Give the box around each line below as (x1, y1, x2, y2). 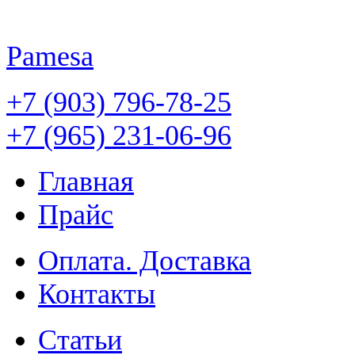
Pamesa (6, 40, 94, 72)
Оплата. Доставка (38, 245, 251, 277)
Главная (38, 166, 134, 197)
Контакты (38, 278, 155, 310)
